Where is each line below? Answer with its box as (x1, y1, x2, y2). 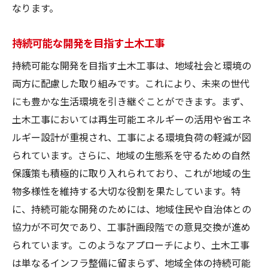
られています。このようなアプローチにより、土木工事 (12, 237, 249, 252)
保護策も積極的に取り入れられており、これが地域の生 (12, 165, 251, 180)
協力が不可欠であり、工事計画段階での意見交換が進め (12, 219, 251, 234)
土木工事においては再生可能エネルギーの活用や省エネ (12, 111, 251, 126)
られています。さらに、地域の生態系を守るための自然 (12, 147, 250, 162)
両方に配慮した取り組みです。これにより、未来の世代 (12, 75, 249, 90)
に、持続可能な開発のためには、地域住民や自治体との (12, 201, 251, 216)
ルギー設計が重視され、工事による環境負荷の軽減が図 (12, 129, 251, 144)
